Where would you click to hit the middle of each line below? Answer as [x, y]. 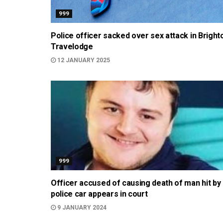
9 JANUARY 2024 [81, 208]
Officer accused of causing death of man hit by [136, 183]
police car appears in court [99, 194]
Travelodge [72, 47]
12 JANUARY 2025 [83, 60]
